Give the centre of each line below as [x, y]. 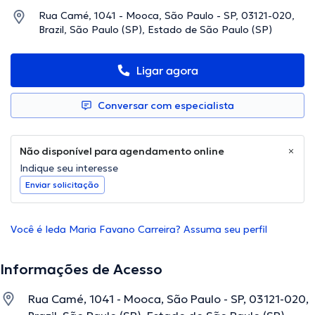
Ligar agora [167, 71]
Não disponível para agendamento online [122, 152]
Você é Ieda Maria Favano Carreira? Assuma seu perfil [139, 230]
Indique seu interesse [69, 168]
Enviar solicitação [62, 185]
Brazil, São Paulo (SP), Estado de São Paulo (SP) [155, 30]
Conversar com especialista [166, 106]
